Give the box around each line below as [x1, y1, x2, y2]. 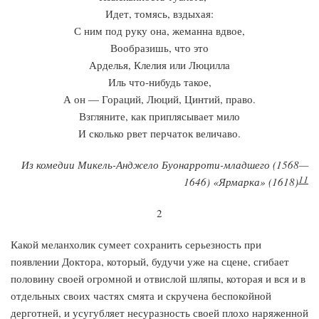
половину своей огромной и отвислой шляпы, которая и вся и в [11, 271, 305, 286]
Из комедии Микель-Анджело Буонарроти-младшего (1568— [21, 157, 308, 172]
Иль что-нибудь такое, [108, 75, 211, 89]
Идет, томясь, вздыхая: [105, 6, 214, 21]
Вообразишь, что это [110, 41, 209, 55]
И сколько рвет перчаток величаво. [78, 126, 241, 140]
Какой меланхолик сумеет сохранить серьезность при [11, 237, 261, 251]
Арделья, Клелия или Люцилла [89, 58, 230, 72]
